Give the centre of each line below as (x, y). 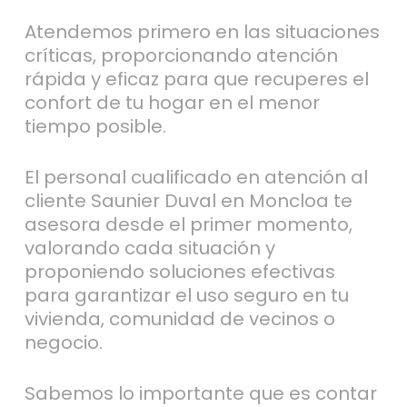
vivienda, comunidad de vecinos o (179, 318)
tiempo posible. (95, 126)
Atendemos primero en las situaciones (202, 31)
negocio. (63, 342)
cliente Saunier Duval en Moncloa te (188, 200)
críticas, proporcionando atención (181, 55)
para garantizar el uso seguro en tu (186, 295)
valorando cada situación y (149, 248)
